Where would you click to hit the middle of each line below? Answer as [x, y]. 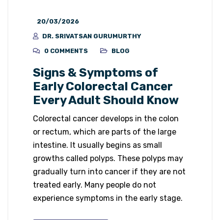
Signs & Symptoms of [96, 73]
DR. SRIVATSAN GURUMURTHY [92, 36]
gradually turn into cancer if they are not [109, 172]
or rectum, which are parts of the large [105, 132]
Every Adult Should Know [106, 100]
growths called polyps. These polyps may [108, 159]
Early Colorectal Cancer [103, 87]
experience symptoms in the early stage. [108, 198]
